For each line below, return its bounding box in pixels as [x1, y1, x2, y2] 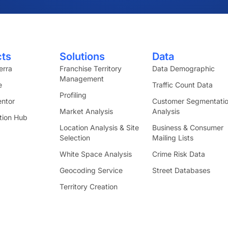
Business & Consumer [152, 123, 223, 132]
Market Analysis [59, 107, 113, 116]
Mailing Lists [152, 133, 193, 142]
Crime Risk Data [152, 150, 205, 158]
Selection [59, 133, 90, 142]
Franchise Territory [59, 64, 122, 73]
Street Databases [152, 166, 210, 175]
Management [59, 74, 106, 83]
